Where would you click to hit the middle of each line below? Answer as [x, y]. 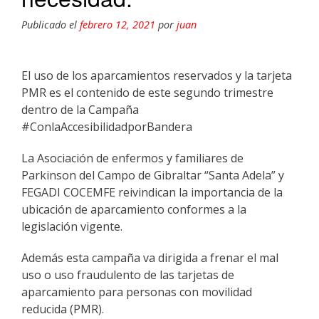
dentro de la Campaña [80, 109]
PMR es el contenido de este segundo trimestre [147, 92]
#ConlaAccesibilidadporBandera [107, 126]
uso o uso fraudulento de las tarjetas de [128, 274]
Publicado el [51, 24]
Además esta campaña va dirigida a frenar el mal [150, 257]
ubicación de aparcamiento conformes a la [134, 209]
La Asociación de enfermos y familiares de [132, 158]
